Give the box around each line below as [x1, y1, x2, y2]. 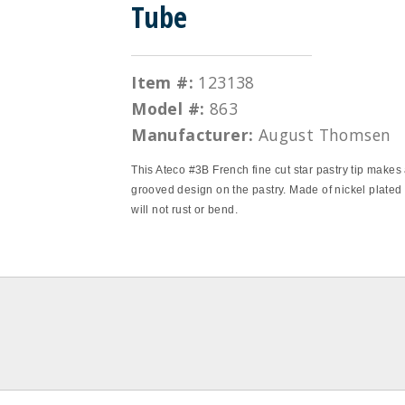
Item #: [131, 71, 194, 93]
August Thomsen [258, 124, 391, 146]
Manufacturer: [131, 124, 254, 146]
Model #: [131, 98, 205, 119]
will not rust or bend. [131, 203, 239, 216]
